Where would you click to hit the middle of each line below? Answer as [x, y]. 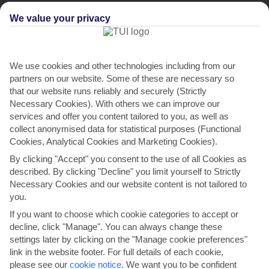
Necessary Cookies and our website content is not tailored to [128, 184]
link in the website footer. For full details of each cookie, [116, 252]
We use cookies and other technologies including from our [122, 65]
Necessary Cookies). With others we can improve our [115, 103]
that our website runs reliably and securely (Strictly [108, 91]
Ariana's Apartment [122, 123]
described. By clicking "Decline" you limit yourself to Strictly [125, 171]
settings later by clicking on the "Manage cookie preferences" [128, 239]
